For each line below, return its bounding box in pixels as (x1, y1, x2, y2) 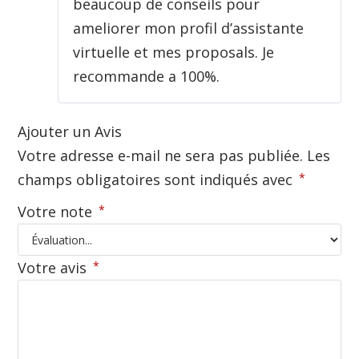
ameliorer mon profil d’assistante (73, 18, 305, 38)
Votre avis (18, 258, 91, 278)
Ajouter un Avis (18, 122, 123, 142)
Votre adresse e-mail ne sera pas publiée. (18, 146, 304, 166)
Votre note (18, 202, 97, 222)
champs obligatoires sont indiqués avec (18, 170, 297, 190)
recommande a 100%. (73, 67, 220, 87)
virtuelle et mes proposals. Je (73, 42, 275, 63)
